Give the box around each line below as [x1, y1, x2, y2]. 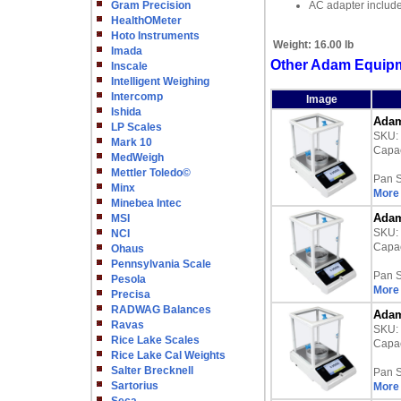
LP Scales [111, 121, 162, 133]
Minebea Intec [111, 197, 182, 209]
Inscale [111, 60, 148, 73]
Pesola [111, 273, 146, 286]
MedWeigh [111, 151, 164, 164]
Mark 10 [111, 136, 152, 149]
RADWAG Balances [111, 303, 211, 316]
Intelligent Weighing [111, 75, 209, 88]
